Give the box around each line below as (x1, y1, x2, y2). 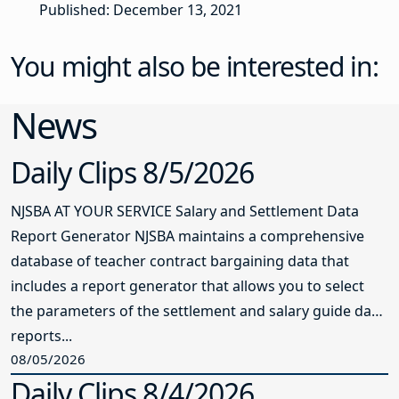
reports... (11, 326, 72, 346)
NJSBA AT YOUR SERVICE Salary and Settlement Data (11, 201, 359, 222)
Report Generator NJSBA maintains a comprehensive (11, 226, 364, 247)
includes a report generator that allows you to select (11, 276, 364, 297)
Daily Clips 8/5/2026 (11, 153, 254, 192)
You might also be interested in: (11, 48, 379, 85)
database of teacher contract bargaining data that (11, 251, 349, 272)
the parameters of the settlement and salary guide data (11, 301, 385, 322)
